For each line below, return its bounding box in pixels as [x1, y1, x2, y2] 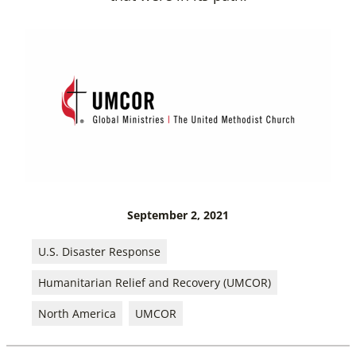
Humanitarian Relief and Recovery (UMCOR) [38, 275, 271, 290]
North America [38, 306, 116, 321]
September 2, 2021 [127, 207, 229, 222]
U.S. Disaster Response [38, 244, 161, 259]
